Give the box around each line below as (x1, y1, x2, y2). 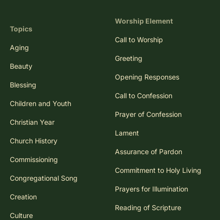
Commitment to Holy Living (115, 165, 201, 174)
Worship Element (115, 16, 173, 25)
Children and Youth (10, 99, 71, 108)
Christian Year (10, 117, 55, 126)
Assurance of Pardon (115, 147, 182, 156)
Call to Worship (115, 35, 163, 44)
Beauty (10, 61, 32, 70)
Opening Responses (115, 72, 179, 81)
